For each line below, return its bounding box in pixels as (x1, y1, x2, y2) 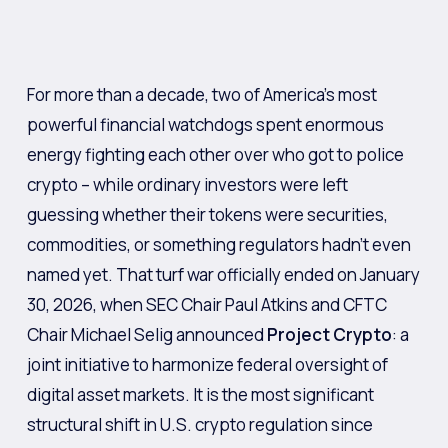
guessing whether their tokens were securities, (26, 203, 388, 226)
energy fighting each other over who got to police (26, 143, 404, 166)
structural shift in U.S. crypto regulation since (26, 413, 373, 436)
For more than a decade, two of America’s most (26, 83, 377, 106)
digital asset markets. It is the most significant (26, 383, 374, 406)
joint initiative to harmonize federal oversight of (26, 353, 388, 376)
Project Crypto (266, 323, 392, 346)
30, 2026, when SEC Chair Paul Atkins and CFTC (26, 293, 387, 316)
